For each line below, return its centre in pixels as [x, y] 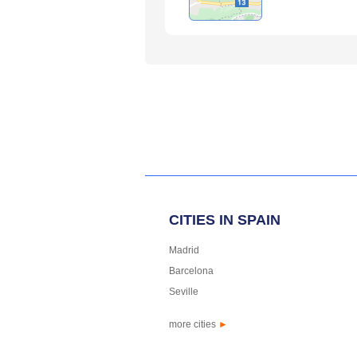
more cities [194, 324]
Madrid [184, 250]
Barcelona [191, 271]
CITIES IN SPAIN [225, 220]
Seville [184, 291]
